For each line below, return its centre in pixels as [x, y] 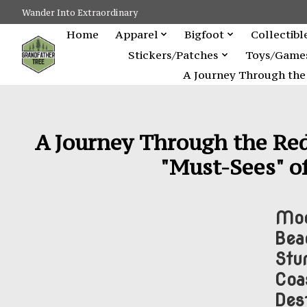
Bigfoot [205, 34]
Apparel [136, 34]
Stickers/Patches [174, 54]
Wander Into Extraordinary [80, 12]
